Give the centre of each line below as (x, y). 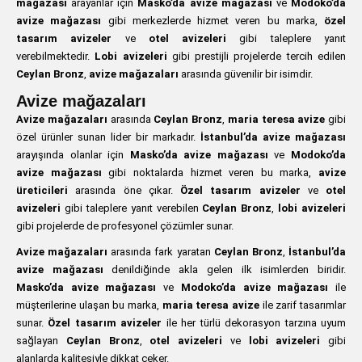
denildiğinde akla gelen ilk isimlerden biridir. (225, 269)
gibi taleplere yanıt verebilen (132, 208)
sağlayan (41, 341)
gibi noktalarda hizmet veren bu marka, (210, 173)
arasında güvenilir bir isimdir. (246, 74)
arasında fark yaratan (161, 252)
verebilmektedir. (56, 56)
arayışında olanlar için (73, 155)
